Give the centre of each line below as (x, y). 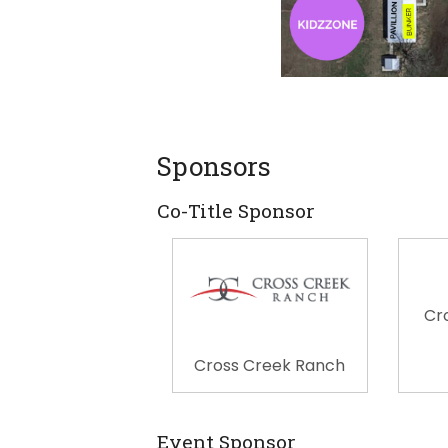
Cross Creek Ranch (270, 365)
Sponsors (214, 165)
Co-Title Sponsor (236, 210)
